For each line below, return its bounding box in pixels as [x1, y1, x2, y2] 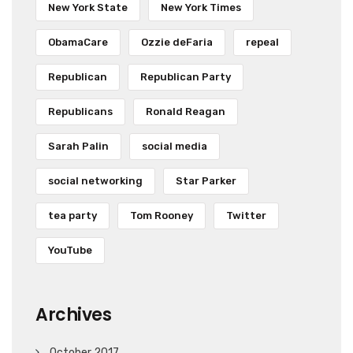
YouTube [48, 244, 92, 257]
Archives [35, 303, 111, 328]
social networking [48, 175, 143, 188]
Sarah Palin [48, 140, 109, 153]
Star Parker [176, 175, 236, 188]
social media [142, 140, 207, 153]
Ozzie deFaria [141, 36, 213, 49]
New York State [48, 2, 128, 14]
